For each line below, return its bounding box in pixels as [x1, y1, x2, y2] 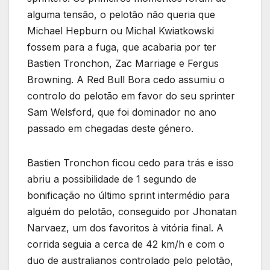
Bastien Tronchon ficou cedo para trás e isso [27, 157, 234, 169]
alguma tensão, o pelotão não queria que [27, 8, 215, 21]
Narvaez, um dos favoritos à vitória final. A [27, 222, 224, 234]
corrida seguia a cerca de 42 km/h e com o [27, 238, 225, 251]
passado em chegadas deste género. [27, 122, 193, 135]
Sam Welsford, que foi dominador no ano [27, 106, 216, 119]
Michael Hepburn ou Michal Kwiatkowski [27, 25, 214, 37]
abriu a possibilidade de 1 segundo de [27, 173, 196, 186]
